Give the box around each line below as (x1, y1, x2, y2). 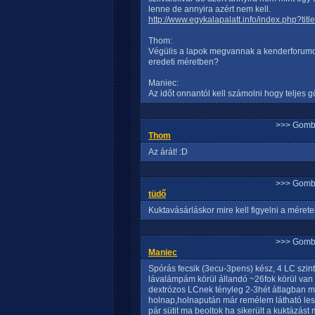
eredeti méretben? (148, 57, 219, 67)
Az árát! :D (148, 147, 188, 157)
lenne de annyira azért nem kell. (148, 4, 271, 14)
